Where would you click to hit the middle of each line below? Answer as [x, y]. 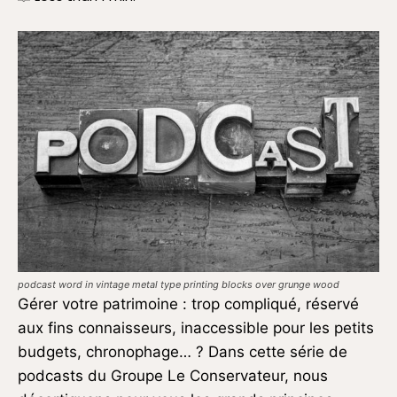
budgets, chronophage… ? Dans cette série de [183, 351]
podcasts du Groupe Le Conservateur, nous [173, 375]
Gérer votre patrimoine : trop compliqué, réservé [188, 304]
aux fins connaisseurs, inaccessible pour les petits [196, 327]
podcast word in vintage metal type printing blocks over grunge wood [179, 284]
